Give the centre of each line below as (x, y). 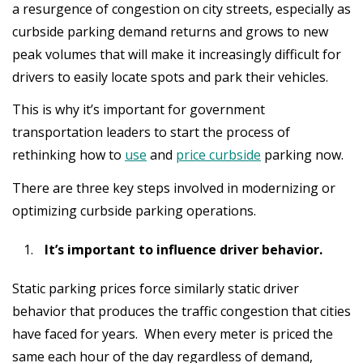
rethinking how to (68, 155)
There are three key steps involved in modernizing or (174, 188)
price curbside (218, 155)
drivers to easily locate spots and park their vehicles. (170, 77)
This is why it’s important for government (139, 109)
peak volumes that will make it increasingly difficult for (177, 54)
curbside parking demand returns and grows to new (170, 31)
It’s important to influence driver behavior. (184, 249)
